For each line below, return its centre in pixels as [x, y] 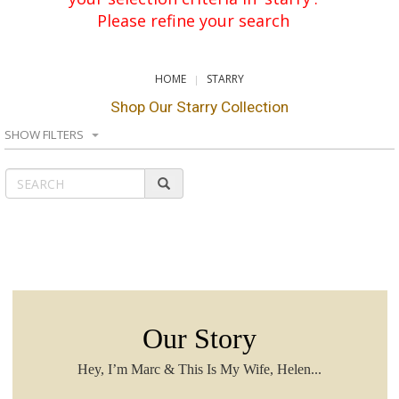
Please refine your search [193, 21]
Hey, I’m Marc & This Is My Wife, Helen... [199, 370]
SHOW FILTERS [44, 135]
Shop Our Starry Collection [199, 107]
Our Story [199, 339]
